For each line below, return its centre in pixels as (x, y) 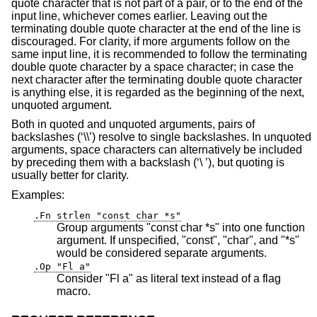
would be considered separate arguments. (178, 253)
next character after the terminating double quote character (157, 79)
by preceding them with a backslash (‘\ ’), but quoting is (148, 163)
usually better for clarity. (70, 175)
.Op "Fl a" (62, 266)
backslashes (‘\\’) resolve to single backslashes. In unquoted (161, 137)
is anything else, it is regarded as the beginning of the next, (158, 92)
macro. (74, 291)
